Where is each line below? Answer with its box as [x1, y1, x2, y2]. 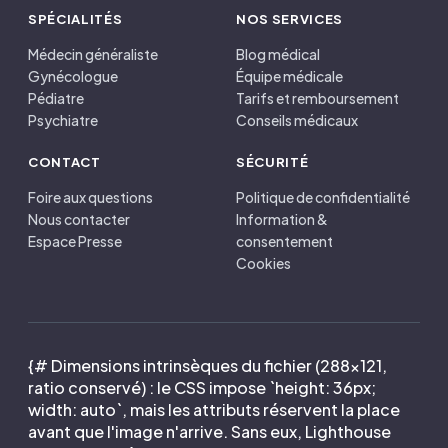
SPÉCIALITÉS [28, 11, 123, 27]
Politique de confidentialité [236, 188, 410, 206]
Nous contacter [28, 210, 130, 228]
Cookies [236, 254, 291, 272]
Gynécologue [28, 67, 118, 85]
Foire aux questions [28, 188, 153, 206]
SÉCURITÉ [236, 154, 309, 170]
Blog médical [236, 45, 320, 63]
